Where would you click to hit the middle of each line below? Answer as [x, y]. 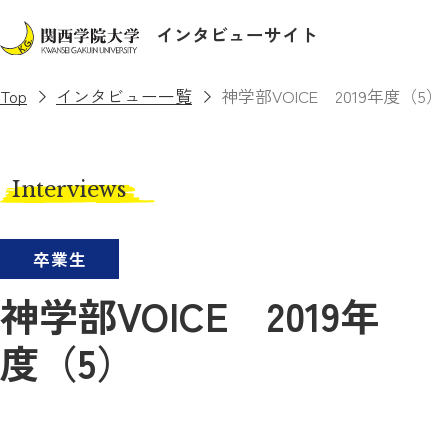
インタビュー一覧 [123, 95]
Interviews [68, 190]
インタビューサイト [236, 34]
